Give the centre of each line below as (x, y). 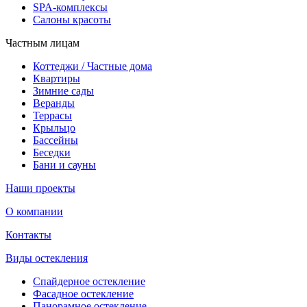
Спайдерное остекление (89, 281)
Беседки (52, 152)
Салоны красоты (72, 19)
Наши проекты (40, 188)
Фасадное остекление (83, 293)
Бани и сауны (64, 164)
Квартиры (57, 78)
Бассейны (56, 140)
